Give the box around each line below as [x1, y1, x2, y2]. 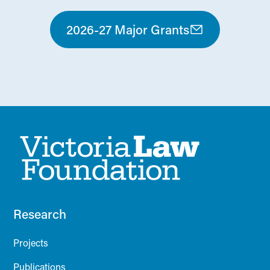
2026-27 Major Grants [66, 21, 189, 39]
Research [13, 206, 67, 223]
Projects [13, 236, 49, 250]
